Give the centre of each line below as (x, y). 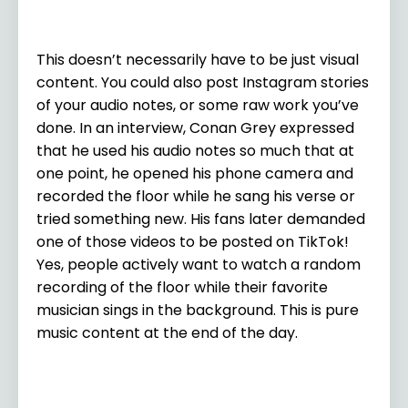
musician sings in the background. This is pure (198, 310)
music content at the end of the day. (169, 332)
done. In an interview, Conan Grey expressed (195, 127)
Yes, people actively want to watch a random (199, 264)
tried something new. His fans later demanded (201, 219)
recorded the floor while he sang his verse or (196, 196)
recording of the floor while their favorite (182, 287)
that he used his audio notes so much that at (195, 150)
